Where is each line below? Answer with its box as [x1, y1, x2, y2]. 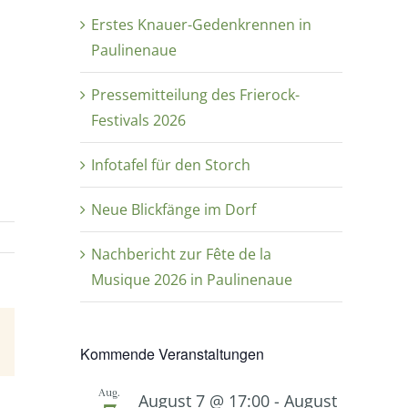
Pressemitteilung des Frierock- [91, 84, 300, 105]
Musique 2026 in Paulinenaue [91, 269, 292, 290]
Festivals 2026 [91, 109, 186, 130]
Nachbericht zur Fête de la [91, 243, 271, 264]
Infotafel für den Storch [91, 154, 250, 175]
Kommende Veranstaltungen [80, 342, 264, 364]
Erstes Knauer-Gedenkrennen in [91, 14, 311, 35]
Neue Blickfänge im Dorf [91, 199, 256, 219]
